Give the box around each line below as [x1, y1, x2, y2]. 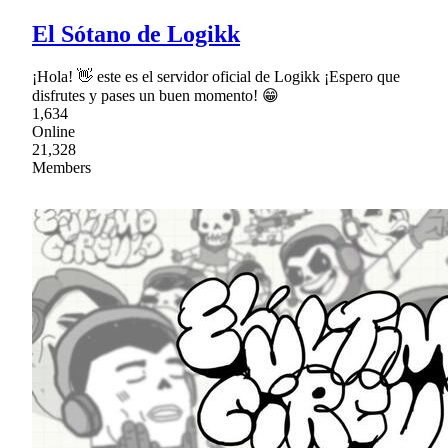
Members [32, 159, 91, 177]
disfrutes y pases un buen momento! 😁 [32, 87, 279, 105]
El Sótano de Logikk [32, 21, 240, 48]
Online [32, 123, 75, 141]
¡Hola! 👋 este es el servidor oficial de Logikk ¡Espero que [32, 68, 400, 86]
